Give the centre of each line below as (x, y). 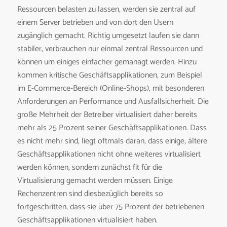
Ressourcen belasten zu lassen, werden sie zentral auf (106, 9)
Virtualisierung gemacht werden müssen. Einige (95, 180)
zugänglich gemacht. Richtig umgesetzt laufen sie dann (108, 35)
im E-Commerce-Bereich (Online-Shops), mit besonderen (110, 88)
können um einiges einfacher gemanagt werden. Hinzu (107, 62)
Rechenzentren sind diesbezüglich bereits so (90, 194)
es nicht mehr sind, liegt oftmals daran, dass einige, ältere (112, 141)
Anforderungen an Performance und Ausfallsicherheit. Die (113, 101)
